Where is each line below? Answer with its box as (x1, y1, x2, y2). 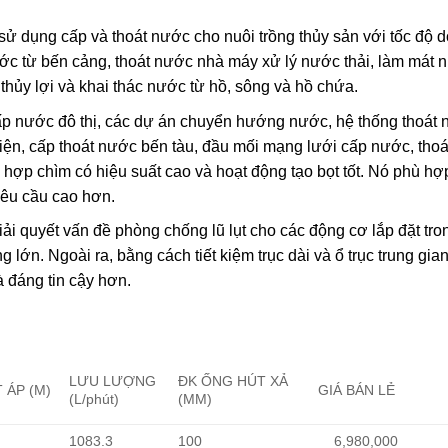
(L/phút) (69, 390, 120, 407)
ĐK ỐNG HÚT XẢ (178, 372, 289, 389)
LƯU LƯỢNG (69, 372, 157, 389)
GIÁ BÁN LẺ (314, 381, 396, 398)
